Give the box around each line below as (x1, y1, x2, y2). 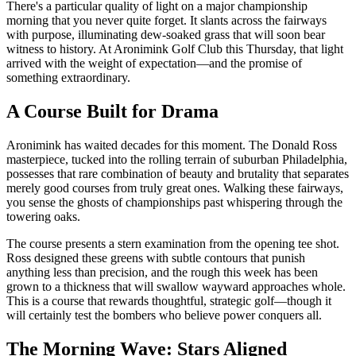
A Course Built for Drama (6, 100, 219, 122)
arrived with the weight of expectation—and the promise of (6, 56, 302, 70)
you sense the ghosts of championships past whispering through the (6, 195, 342, 209)
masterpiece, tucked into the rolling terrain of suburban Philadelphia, (6, 152, 347, 166)
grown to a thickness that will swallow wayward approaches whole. (6, 279, 346, 293)
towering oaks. (6, 209, 80, 223)
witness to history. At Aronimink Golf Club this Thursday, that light (6, 41, 343, 56)
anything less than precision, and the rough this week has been (6, 265, 318, 279)
